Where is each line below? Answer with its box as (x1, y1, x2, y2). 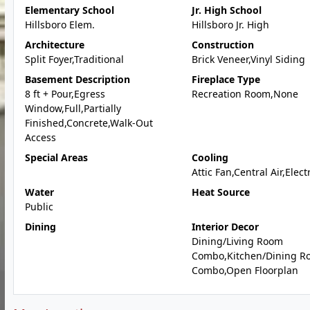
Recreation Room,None (191, 87, 298, 100)
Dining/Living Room (191, 235, 283, 248)
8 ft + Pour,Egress (25, 87, 105, 100)
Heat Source (191, 185, 250, 199)
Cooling (191, 151, 228, 164)
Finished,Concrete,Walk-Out (25, 116, 153, 129)
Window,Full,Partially (25, 102, 121, 115)
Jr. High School (191, 3, 262, 17)
